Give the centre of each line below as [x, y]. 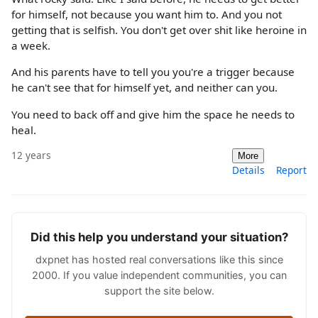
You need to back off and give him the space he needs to [153, 114]
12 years [31, 155]
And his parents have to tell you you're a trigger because [153, 72]
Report [291, 170]
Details [248, 170]
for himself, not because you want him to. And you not [147, 15]
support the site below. [159, 290]
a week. [31, 46]
